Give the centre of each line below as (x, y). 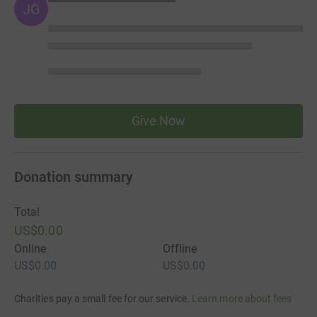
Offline (180, 248)
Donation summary (74, 177)
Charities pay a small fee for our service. (102, 298)
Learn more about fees (242, 298)
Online (30, 248)
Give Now (158, 120)
